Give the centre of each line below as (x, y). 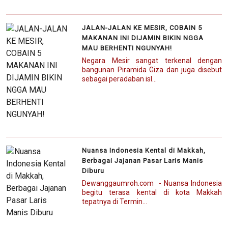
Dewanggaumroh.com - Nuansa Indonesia (152, 183)
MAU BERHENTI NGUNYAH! (127, 48)
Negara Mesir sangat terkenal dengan (152, 60)
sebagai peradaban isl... (120, 79)
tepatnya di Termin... (115, 201)
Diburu (93, 170)
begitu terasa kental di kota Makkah (152, 192)
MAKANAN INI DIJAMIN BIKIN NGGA (143, 38)
